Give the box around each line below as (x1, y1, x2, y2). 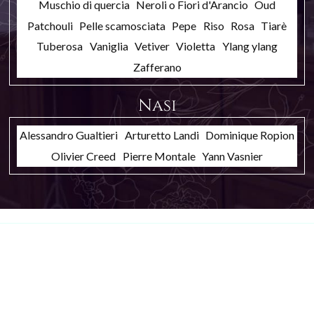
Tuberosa (36, 39, 83, 53)
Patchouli (27, 18, 73, 32)
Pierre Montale (122, 149, 196, 163)
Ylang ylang (221, 39, 278, 53)
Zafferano (132, 60, 182, 74)
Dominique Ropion (205, 128, 294, 142)
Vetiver (135, 39, 170, 53)
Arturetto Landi (124, 128, 199, 142)
